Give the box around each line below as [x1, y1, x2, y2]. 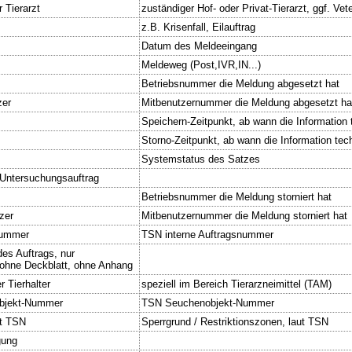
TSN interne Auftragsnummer [141, 228, 273, 240]
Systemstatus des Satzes [141, 152, 260, 165]
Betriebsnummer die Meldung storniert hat [141, 190, 332, 203]
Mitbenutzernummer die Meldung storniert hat [141, 209, 347, 222]
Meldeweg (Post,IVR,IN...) [141, 58, 261, 71]
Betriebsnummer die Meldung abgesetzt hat [141, 77, 339, 90]
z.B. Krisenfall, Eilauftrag [141, 20, 255, 33]
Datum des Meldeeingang [141, 39, 257, 52]
